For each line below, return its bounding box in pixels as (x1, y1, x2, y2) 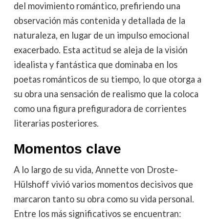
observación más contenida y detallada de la (13, 15, 185, 26)
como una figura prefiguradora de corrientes (13, 103, 186, 114)
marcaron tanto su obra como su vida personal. (13, 193, 194, 204)
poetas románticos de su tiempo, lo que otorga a (13, 73, 201, 85)
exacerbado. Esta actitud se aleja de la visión (13, 44, 188, 55)
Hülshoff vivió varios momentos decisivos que (13, 178, 193, 190)
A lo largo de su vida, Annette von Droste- (13, 164, 178, 175)
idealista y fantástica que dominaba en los (13, 59, 177, 70)
